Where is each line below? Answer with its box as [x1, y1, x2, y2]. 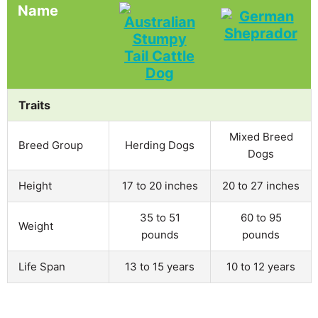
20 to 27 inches [222, 178, 300, 192]
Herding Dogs [125, 138, 194, 152]
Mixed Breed [229, 129, 293, 143]
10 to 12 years [226, 259, 295, 273]
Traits [18, 97, 50, 112]
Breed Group [18, 138, 83, 152]
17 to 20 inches [121, 178, 198, 192]
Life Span [18, 259, 65, 273]
